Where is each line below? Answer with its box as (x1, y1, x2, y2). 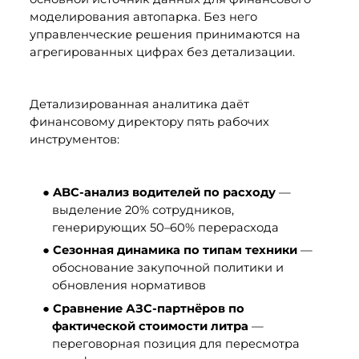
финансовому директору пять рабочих (29, 115, 269, 130)
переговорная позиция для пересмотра (51, 337, 300, 352)
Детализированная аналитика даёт (29, 97, 249, 112)
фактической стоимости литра (51, 319, 248, 334)
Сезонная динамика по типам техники (52, 243, 297, 258)
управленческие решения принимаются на (29, 27, 301, 42)
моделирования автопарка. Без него (29, 10, 257, 25)
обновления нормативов (51, 278, 206, 293)
